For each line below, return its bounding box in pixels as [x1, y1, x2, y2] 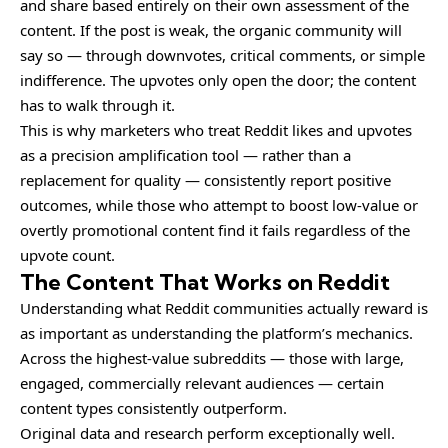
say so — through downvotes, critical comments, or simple [20, 44, 425, 65]
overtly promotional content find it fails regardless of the [20, 219, 410, 240]
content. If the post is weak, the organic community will [20, 19, 402, 40]
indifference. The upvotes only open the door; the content [20, 69, 416, 90]
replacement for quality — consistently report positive [20, 169, 391, 190]
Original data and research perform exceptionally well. [20, 422, 395, 443]
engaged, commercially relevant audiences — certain [20, 372, 384, 393]
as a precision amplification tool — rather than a [20, 144, 351, 165]
